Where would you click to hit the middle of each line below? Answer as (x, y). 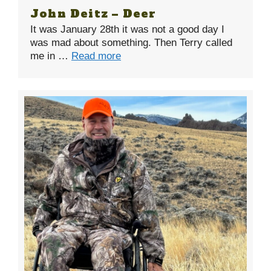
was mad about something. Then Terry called (131, 42)
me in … (51, 56)
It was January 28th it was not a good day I (127, 29)
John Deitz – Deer (93, 13)
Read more (96, 56)
